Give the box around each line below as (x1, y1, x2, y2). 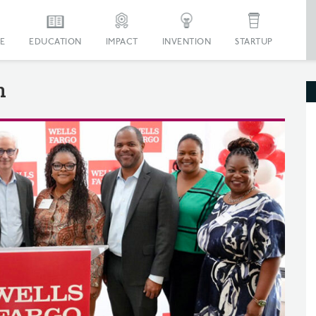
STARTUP (235, 37, 273, 47)
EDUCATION (29, 37, 82, 47)
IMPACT (105, 37, 138, 47)
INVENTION (162, 37, 211, 47)
